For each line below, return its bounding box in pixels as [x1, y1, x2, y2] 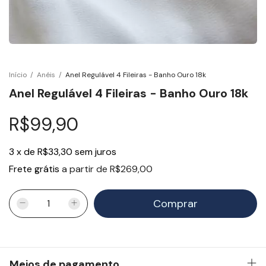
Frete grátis [9, 162, 59, 175]
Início [9, 69, 27, 80]
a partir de [62, 162, 110, 175]
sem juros [75, 145, 116, 158]
